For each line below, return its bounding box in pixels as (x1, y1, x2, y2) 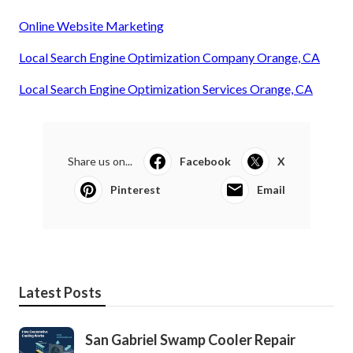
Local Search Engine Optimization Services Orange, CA (19, 81, 313, 97)
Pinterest (110, 183, 161, 197)
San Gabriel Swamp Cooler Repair (85, 331, 295, 349)
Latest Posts (19, 284, 102, 302)
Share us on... (68, 154, 132, 169)
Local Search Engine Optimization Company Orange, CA (19, 50, 320, 65)
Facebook (179, 154, 231, 169)
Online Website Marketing (19, 18, 164, 34)
